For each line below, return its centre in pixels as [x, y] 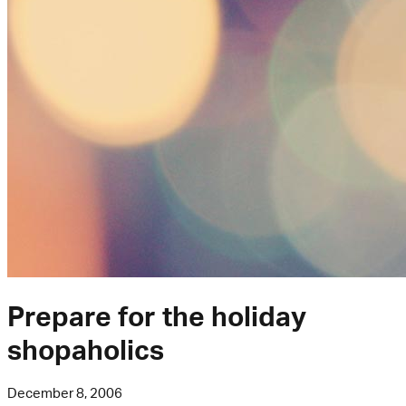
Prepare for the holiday [157, 316]
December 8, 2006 [65, 393]
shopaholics [86, 350]
